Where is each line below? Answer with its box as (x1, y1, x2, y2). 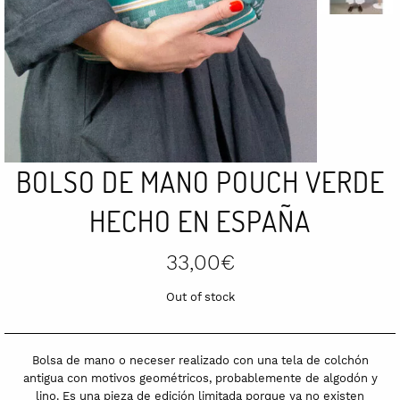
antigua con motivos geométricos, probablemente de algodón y (22, 371, 378, 385)
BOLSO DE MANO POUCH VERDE (15, 162, 385, 200)
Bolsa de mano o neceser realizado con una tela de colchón (31, 353, 369, 367)
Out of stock (165, 289, 235, 304)
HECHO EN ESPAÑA (89, 202, 311, 239)
